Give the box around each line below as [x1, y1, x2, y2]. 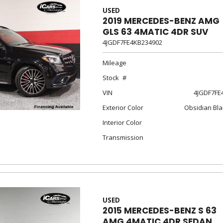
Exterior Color [102, 103, 143, 112]
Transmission [102, 133, 143, 142]
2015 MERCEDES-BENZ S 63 [102, 205, 217, 217]
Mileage [102, 58, 126, 67]
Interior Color [102, 118, 142, 127]
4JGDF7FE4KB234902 [102, 38, 162, 47]
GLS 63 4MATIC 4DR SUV [102, 26, 208, 38]
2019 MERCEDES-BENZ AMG [102, 15, 220, 27]
